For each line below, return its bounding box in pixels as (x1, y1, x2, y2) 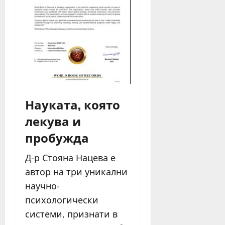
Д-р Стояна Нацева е (25, 152, 116, 164)
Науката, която (25, 95, 120, 114)
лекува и (25, 111, 81, 130)
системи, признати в (25, 208, 118, 220)
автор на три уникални (25, 166, 128, 178)
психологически (25, 194, 98, 206)
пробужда (25, 128, 89, 147)
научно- (25, 180, 60, 192)
